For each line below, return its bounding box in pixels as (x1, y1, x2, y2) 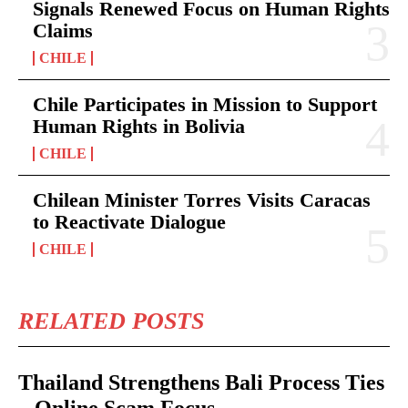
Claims (33, 18, 93, 42)
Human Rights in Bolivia (33, 114, 245, 138)
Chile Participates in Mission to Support (33, 92, 377, 116)
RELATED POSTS (18, 307, 204, 334)
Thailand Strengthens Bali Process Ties (18, 370, 384, 394)
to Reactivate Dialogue (33, 209, 226, 233)
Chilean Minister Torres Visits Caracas (33, 188, 371, 211)
